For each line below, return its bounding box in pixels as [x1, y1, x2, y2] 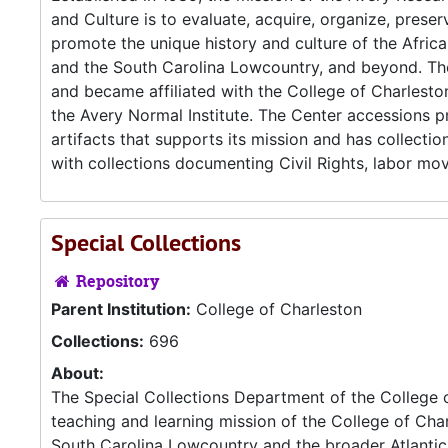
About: [51, 363, 104, 383]
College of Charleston [191, 299, 362, 319]
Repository [72, 270, 159, 292]
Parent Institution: [51, 299, 191, 319]
